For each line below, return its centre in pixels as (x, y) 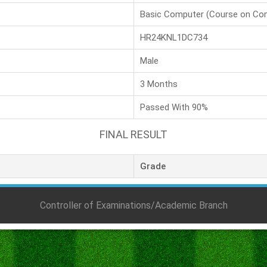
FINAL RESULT (133, 134)
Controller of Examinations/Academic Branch (133, 205)
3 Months (159, 84)
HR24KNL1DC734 (174, 37)
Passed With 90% (174, 107)
